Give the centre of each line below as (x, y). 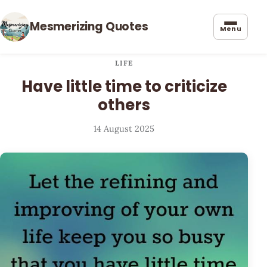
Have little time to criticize (124, 87)
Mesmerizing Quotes (89, 27)
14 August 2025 (124, 129)
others (124, 105)
